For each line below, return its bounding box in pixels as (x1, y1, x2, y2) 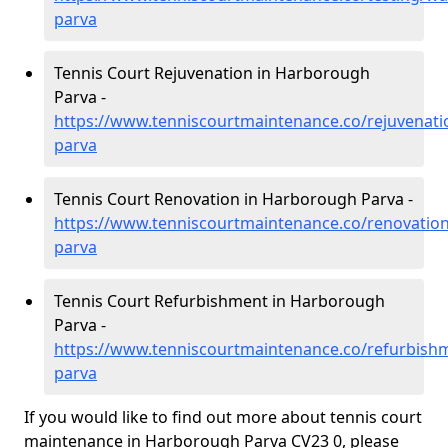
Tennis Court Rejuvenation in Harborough (54, 62, 370, 84)
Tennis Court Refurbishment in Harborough (54, 290, 385, 312)
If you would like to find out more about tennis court (24, 406, 422, 428)
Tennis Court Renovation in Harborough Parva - (54, 188, 413, 210)
